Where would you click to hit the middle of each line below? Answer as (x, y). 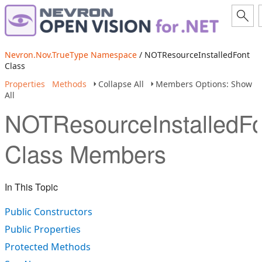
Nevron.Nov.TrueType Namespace (71, 55)
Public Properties (43, 229)
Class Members (85, 153)
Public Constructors (49, 212)
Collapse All (121, 84)
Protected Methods (48, 247)
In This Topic (31, 187)
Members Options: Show (204, 84)
